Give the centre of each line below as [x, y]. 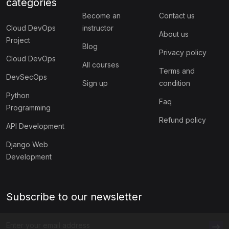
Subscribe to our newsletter [74, 197]
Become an [102, 15]
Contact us [177, 15]
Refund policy [182, 120]
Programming [28, 107]
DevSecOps [27, 77]
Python [18, 95]
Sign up [95, 83]
